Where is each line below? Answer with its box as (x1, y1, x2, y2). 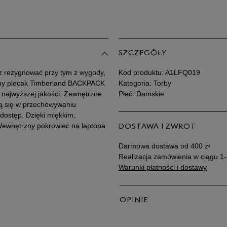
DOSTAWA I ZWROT (119, 123, 196, 131)
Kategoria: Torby (119, 79, 171, 87)
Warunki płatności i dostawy (119, 163, 207, 171)
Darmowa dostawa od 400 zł (119, 142, 210, 150)
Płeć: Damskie (119, 90, 164, 98)
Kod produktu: (119, 68, 165, 77)
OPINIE (120, 197, 148, 204)
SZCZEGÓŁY (119, 50, 167, 57)
